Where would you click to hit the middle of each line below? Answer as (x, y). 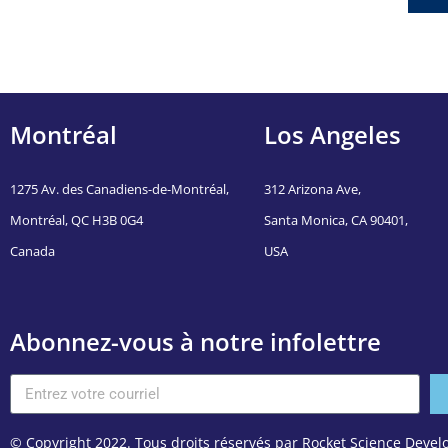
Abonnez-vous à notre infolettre (195, 341)
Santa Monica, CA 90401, (336, 220)
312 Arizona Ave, (312, 189)
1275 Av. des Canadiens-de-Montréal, (119, 189)
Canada (32, 251)
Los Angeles (332, 134)
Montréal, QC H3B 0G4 (76, 220)
